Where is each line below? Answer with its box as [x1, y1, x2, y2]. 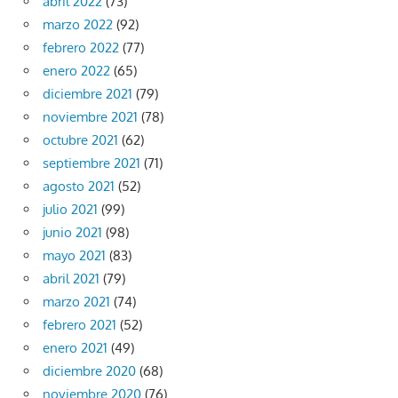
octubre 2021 [43, 131, 118, 149]
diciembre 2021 [43, 85, 132, 103]
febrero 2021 [43, 316, 116, 334]
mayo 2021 [43, 247, 106, 265]
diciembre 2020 [43, 362, 136, 380]
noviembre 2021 [43, 108, 138, 126]
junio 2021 [43, 224, 102, 242]
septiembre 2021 [43, 155, 140, 172]
